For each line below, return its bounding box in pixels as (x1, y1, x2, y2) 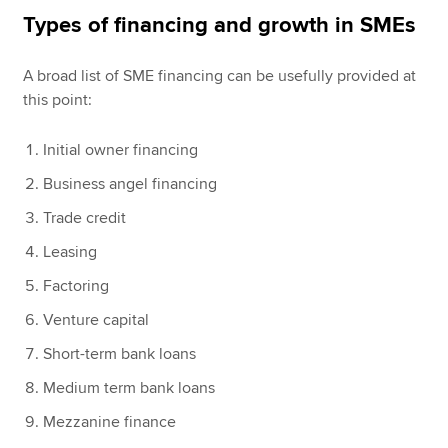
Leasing (43, 242, 98, 263)
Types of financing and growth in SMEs (23, 12, 417, 40)
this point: (23, 90, 93, 111)
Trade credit (43, 208, 127, 229)
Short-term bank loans (43, 344, 197, 365)
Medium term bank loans (43, 378, 216, 399)
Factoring (43, 276, 110, 297)
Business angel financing (43, 174, 218, 195)
